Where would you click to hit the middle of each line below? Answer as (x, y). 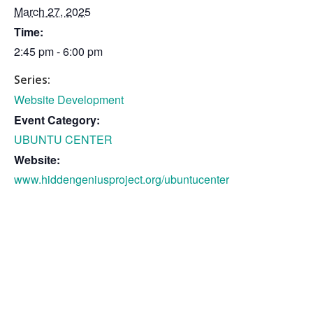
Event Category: (57, 120)
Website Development (69, 100)
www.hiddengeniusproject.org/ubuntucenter (122, 179)
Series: (32, 80)
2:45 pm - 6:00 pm (58, 51)
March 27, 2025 (52, 12)
